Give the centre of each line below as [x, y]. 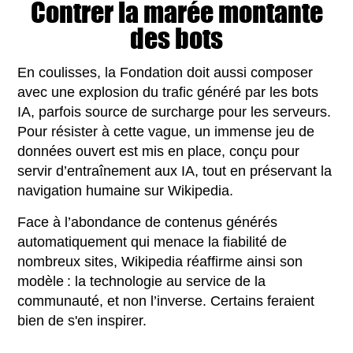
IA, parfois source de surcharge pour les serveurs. [175, 111]
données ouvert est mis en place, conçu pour [159, 151]
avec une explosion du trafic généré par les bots [168, 92]
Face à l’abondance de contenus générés [148, 222]
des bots [176, 38]
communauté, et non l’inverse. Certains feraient [166, 301]
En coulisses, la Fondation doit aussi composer [165, 72]
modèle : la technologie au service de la [142, 281]
